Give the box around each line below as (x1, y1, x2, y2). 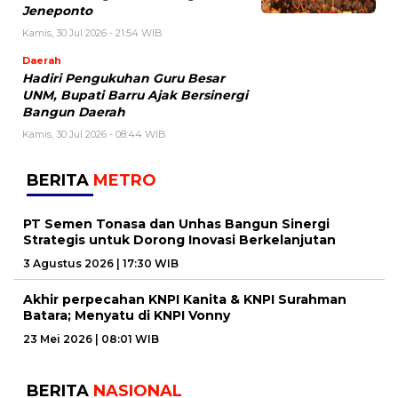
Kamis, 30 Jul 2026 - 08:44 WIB (22, 128, 166, 141)
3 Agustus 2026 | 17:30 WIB (23, 257, 179, 271)
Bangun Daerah (22, 105, 125, 120)
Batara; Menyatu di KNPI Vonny (23, 307, 230, 324)
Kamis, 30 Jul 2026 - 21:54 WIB (22, 27, 163, 40)
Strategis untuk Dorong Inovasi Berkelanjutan (23, 232, 336, 249)
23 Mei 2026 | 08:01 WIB (23, 332, 159, 346)
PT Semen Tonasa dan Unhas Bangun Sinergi (23, 216, 330, 233)
